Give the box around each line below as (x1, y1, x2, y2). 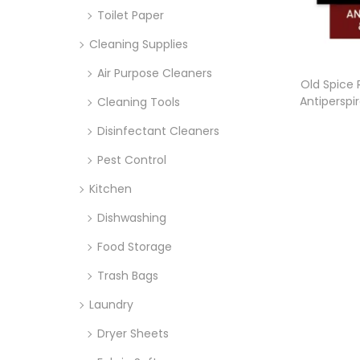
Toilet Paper (97, 6, 164, 23)
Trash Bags (97, 267, 158, 284)
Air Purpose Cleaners (97, 64, 212, 81)
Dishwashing (97, 209, 166, 226)
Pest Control (97, 151, 166, 168)
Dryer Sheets (97, 325, 169, 342)
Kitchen (89, 180, 132, 197)
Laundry (89, 296, 133, 313)
